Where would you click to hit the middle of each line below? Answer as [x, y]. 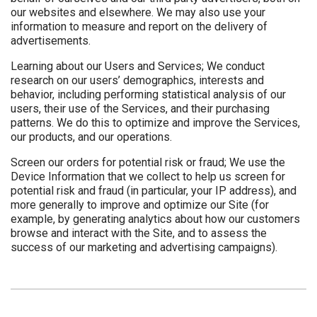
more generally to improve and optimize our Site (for [140, 205]
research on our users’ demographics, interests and [137, 81]
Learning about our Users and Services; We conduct [138, 67]
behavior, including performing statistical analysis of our [148, 95]
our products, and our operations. [91, 137]
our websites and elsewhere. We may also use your [138, 13]
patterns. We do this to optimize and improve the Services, [155, 123]
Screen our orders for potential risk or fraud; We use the [148, 163]
